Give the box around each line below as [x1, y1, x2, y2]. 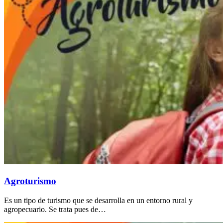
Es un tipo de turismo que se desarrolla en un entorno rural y [4, 196, 193, 205]
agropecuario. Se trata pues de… [4, 205, 106, 214]
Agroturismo [4, 175, 56, 186]
